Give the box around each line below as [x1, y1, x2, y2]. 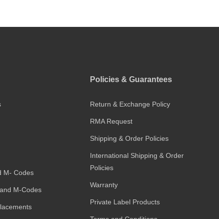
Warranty [90, 180, 118, 189]
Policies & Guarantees [90, 75, 173, 84]
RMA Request [90, 117, 133, 125]
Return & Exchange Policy [90, 100, 171, 108]
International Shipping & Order [90, 151, 184, 159]
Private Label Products [90, 197, 160, 206]
